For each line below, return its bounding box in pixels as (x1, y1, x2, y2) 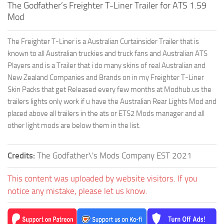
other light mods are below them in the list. (7, 121, 140, 130)
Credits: (7, 150, 37, 160)
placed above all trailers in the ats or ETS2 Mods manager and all (7, 109, 204, 118)
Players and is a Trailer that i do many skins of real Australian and (7, 61, 205, 70)
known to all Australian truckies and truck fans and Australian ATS (7, 49, 207, 58)
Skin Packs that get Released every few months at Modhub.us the (7, 85, 211, 94)
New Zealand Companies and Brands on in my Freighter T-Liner (7, 73, 204, 82)
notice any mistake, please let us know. (7, 186, 147, 196)
